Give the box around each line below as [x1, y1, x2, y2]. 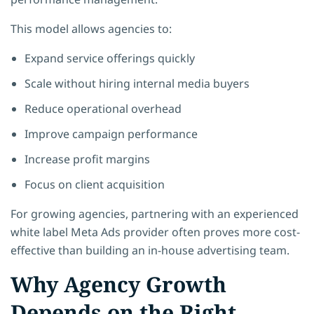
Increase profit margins [25, 151, 150, 167]
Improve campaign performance [25, 125, 198, 142]
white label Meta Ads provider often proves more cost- [11, 224, 300, 240]
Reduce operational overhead [25, 100, 182, 116]
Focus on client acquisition [25, 176, 165, 192]
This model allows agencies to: [11, 20, 172, 36]
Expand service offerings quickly [25, 50, 195, 66]
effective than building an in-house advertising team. [11, 242, 289, 258]
